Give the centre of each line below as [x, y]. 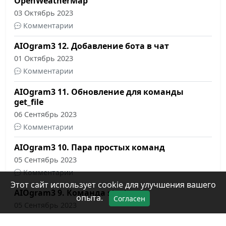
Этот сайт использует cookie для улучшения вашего [113, 185]
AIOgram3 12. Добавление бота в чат [92, 46]
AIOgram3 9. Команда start [71, 193]
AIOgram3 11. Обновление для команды [99, 92]
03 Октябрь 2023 [44, 13]
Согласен [129, 199]
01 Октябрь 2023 [44, 59]
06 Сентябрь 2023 [45, 114]
